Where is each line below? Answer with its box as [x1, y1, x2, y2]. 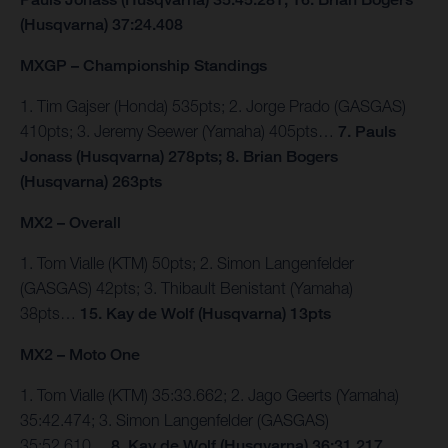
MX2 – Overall [20, 213, 121, 233]
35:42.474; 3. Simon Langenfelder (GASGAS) [20, 411, 329, 430]
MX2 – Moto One [20, 345, 140, 365]
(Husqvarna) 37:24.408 [20, 15, 183, 35]
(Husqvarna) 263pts [20, 172, 162, 192]
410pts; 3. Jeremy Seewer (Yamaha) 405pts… [20, 122, 338, 141]
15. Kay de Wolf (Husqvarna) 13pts [80, 304, 331, 324]
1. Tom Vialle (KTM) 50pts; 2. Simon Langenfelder [20, 254, 354, 273]
